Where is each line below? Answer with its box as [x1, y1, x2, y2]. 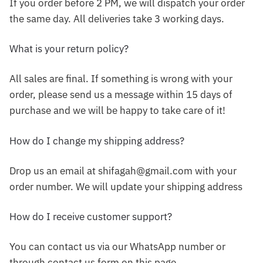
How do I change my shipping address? [9, 134, 184, 147]
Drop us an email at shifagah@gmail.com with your [9, 164, 237, 177]
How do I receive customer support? [9, 210, 172, 223]
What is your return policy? [9, 42, 129, 56]
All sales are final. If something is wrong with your [9, 72, 232, 86]
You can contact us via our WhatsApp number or [9, 240, 225, 253]
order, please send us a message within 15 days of [9, 88, 232, 102]
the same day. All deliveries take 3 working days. [9, 12, 224, 26]
